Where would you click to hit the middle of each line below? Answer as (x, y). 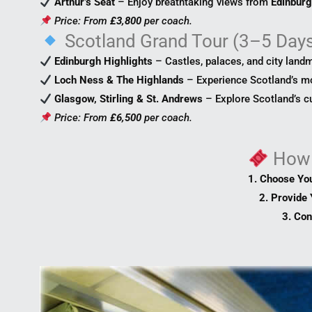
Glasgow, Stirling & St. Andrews (129, 99)
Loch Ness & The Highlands (119, 80)
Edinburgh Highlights (104, 62)
